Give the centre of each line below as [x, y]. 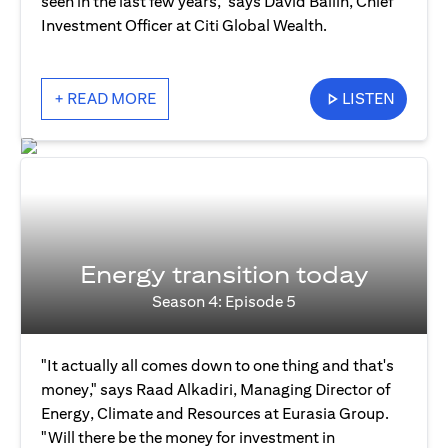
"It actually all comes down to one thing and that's [217, 366]
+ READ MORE [105, 99]
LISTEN [368, 99]
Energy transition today [224, 274]
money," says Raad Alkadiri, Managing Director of [215, 390]
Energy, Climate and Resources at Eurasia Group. [215, 414]
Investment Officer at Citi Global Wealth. [184, 26]
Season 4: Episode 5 [224, 302]
